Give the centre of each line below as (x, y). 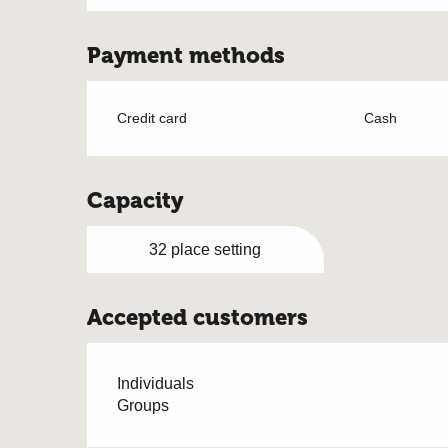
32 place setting (205, 249)
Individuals (156, 383)
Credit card (152, 118)
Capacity (135, 200)
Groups (143, 405)
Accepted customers (198, 317)
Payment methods (186, 55)
